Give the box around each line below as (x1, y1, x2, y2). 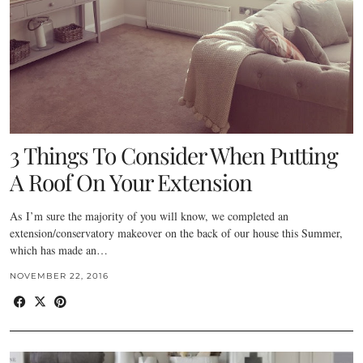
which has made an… (10, 242, 108, 258)
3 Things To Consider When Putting (10, 140, 338, 170)
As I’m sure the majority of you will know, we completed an (10, 208, 288, 224)
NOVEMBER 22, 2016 (10, 271, 109, 281)
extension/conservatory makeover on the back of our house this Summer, (10, 225, 343, 241)
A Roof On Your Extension (10, 167, 252, 197)
